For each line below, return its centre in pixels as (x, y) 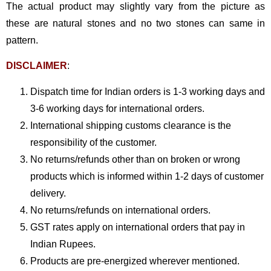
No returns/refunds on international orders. (120, 210)
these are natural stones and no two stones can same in (135, 23)
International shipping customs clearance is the (131, 125)
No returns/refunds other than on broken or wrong (135, 159)
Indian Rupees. (63, 244)
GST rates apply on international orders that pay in (138, 227)
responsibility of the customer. (93, 142)
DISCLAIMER (37, 66)
